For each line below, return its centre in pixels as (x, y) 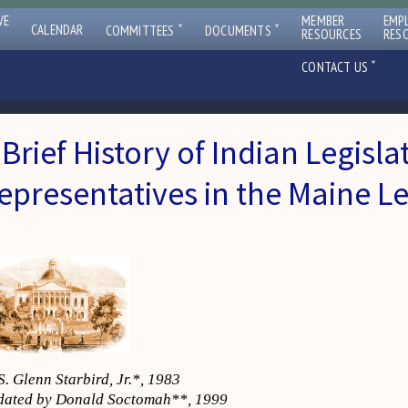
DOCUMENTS (240, 31)
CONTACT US (337, 67)
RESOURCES (332, 34)
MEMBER (323, 20)
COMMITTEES (141, 31)
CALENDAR (57, 30)
